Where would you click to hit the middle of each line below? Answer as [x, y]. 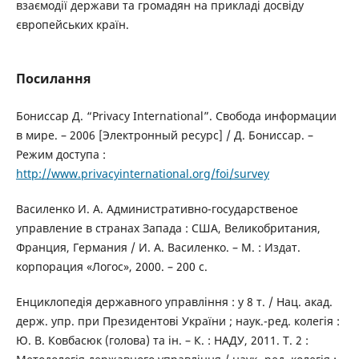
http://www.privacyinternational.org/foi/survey [142, 174]
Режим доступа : [61, 155]
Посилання [53, 79]
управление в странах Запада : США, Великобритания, [168, 228]
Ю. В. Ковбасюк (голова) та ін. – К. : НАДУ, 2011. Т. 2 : [162, 341]
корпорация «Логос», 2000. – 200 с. [111, 267]
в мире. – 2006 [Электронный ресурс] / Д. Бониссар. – [164, 135]
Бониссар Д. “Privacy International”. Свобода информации [176, 116]
